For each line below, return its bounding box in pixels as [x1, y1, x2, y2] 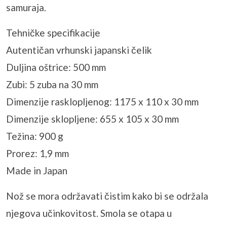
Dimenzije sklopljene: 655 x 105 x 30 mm [6, 113, 179, 125]
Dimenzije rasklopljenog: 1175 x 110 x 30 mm [6, 96, 199, 108]
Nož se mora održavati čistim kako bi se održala [6, 190, 208, 202]
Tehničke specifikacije [6, 27, 100, 39]
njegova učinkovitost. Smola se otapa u [6, 207, 172, 219]
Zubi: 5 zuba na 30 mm [6, 79, 98, 91]
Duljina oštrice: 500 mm [6, 61, 106, 73]
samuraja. [6, 2, 46, 14]
